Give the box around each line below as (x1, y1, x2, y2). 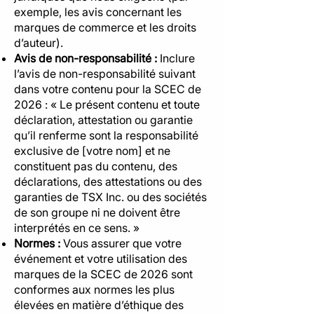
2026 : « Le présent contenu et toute (14, 97, 200, 111)
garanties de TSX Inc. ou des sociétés (14, 190, 207, 204)
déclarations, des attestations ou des (14, 175, 202, 189)
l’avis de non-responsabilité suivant (14, 67, 196, 81)
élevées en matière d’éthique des (14, 298, 184, 312)
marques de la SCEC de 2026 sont (14, 267, 193, 281)
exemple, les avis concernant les (14, 5, 182, 19)
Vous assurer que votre (63, 236, 182, 250)
